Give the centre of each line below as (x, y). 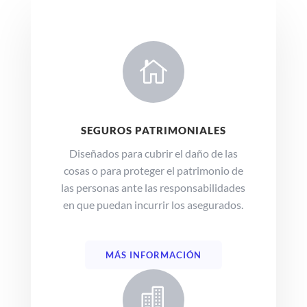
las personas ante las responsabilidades (153, 187)
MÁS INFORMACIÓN (153, 255)
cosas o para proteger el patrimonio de (153, 170)
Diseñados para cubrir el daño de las (153, 153)
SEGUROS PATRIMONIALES (153, 130)
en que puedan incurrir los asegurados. (153, 204)
